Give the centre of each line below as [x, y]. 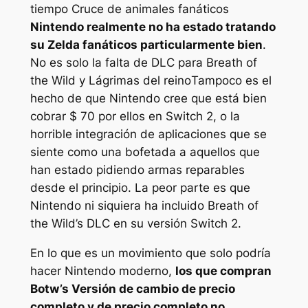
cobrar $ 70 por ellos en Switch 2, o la [135, 117]
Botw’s [51, 288]
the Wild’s [56, 224]
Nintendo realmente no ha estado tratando [153, 27]
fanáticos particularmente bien [172, 45]
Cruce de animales [123, 9]
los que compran [223, 271]
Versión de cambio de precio [153, 288]
